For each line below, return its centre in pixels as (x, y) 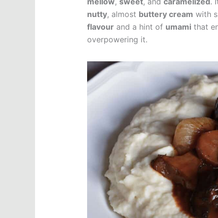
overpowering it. (117, 40)
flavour (100, 27)
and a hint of (139, 27)
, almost (123, 14)
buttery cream (166, 14)
